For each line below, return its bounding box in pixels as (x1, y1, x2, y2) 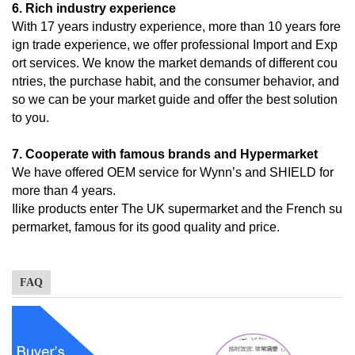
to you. (12, 110, 49, 124)
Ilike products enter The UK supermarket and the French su (12, 201, 342, 216)
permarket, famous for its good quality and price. (12, 219, 280, 234)
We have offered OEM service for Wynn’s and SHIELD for (12, 165, 337, 179)
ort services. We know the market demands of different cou (12, 55, 338, 70)
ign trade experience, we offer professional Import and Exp (12, 37, 338, 52)
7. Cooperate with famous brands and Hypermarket (12, 147, 318, 161)
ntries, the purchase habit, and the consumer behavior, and (12, 74, 342, 88)
